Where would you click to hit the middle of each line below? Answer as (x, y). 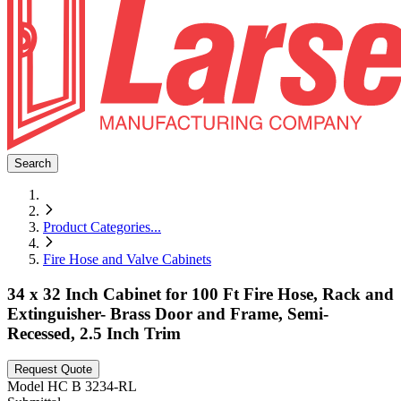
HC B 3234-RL (92, 387)
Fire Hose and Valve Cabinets (127, 259)
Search (33, 163)
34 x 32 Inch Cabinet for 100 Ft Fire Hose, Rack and (200, 294)
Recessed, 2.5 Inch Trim (94, 333)
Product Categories (97, 227)
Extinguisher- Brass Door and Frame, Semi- (168, 313)
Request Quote (53, 370)
